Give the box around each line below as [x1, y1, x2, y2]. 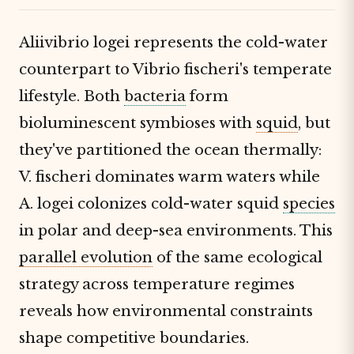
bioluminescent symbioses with [19, 114, 256, 132]
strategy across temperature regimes [19, 275, 295, 293]
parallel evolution [19, 248, 153, 266]
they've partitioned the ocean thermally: [19, 141, 322, 159]
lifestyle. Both [19, 87, 124, 105]
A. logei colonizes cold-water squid [19, 194, 283, 213]
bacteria [124, 87, 186, 105]
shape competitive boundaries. [19, 329, 249, 347]
